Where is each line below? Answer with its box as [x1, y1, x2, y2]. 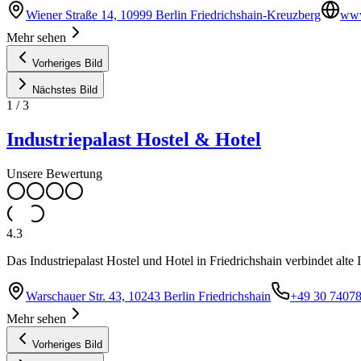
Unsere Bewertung [6, 167, 102, 181]
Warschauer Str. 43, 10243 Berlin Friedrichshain [26, 289, 271, 304]
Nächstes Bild [32, 84, 98, 97]
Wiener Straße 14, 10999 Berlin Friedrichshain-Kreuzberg [26, 8, 321, 23]
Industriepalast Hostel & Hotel [6, 129, 261, 151]
